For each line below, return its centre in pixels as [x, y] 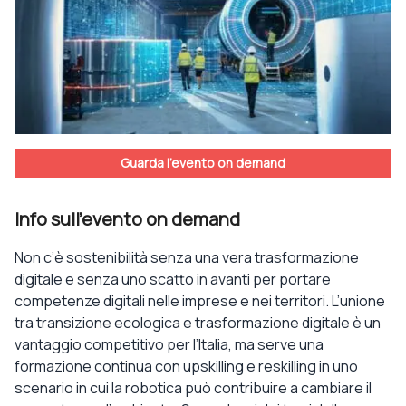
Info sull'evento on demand [127, 218]
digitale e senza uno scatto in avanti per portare [173, 279]
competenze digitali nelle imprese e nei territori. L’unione [200, 300]
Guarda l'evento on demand [203, 162]
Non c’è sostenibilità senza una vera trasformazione [187, 257]
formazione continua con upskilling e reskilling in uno [186, 366]
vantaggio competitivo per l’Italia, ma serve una [169, 344]
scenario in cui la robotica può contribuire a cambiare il [193, 387]
